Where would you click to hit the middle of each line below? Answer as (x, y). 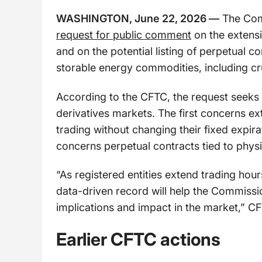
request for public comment (124, 35)
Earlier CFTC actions (138, 239)
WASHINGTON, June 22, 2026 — (138, 19)
